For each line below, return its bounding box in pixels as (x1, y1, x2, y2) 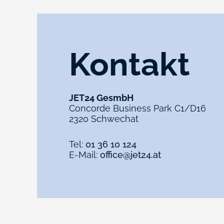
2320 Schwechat (69, 113, 139, 124)
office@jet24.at (100, 149, 161, 160)
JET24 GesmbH (69, 92, 134, 103)
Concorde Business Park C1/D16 (69, 102, 206, 113)
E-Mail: (69, 149, 100, 160)
